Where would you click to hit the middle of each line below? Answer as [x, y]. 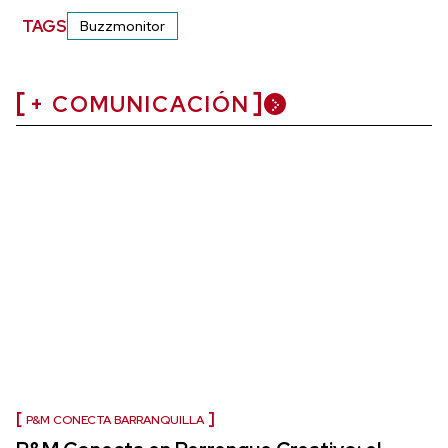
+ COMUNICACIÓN [140, 104]
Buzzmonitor [123, 26]
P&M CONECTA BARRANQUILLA [115, 420]
